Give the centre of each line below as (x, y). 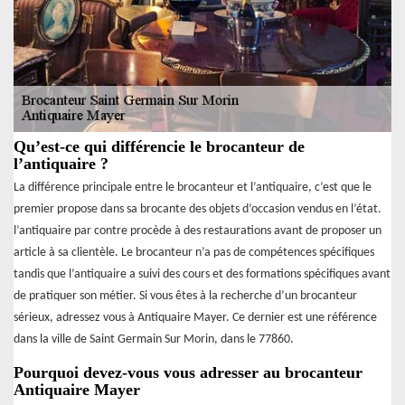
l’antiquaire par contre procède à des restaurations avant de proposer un (198, 231)
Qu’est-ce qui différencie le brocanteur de (159, 147)
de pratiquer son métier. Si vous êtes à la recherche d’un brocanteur (185, 297)
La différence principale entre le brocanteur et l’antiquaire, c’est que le (193, 188)
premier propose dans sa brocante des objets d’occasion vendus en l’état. (198, 210)
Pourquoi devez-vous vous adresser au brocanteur (188, 373)
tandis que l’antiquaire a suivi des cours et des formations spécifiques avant (202, 275)
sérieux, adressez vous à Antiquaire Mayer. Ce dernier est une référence (195, 318)
